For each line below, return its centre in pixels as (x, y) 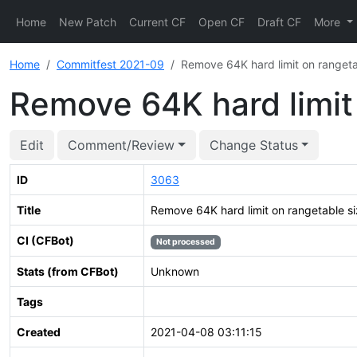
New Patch (88, 22)
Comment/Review (121, 145)
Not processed (185, 242)
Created (39, 332)
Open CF (222, 22)
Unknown (175, 271)
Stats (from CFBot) (68, 271)
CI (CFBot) (45, 240)
